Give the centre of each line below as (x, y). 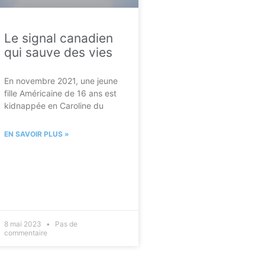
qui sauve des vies (58, 52)
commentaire (25, 232)
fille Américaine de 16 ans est (60, 93)
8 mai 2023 (23, 224)
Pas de (65, 224)
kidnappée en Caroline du (54, 105)
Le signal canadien (58, 38)
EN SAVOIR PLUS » (36, 134)
